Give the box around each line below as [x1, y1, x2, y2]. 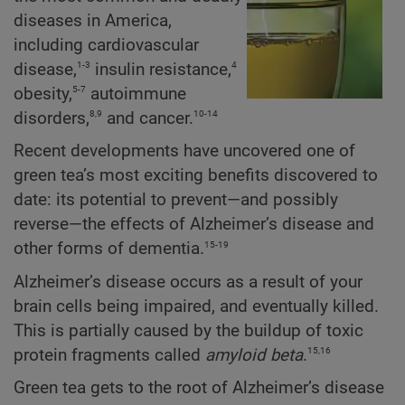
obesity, [14, 84, 72, 105]
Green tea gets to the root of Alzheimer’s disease [14, 378, 384, 399]
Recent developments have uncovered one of [14, 141, 355, 162]
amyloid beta [205, 344, 303, 365]
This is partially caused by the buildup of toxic [14, 320, 363, 341]
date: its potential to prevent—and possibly [14, 190, 338, 211]
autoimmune [86, 84, 186, 105]
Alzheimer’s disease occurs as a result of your [14, 271, 363, 292]
